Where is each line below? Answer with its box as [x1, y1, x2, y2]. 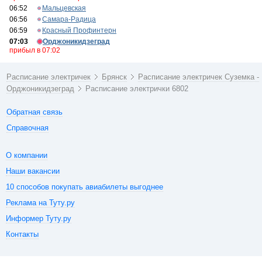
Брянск [102, 73, 127, 81]
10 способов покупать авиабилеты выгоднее [6, 182, 163, 191]
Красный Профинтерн [42, 26, 116, 35]
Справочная [6, 123, 49, 132]
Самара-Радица [42, 15, 96, 23]
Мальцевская [42, 4, 86, 12]
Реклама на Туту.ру [6, 198, 75, 207]
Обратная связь [6, 108, 63, 116]
